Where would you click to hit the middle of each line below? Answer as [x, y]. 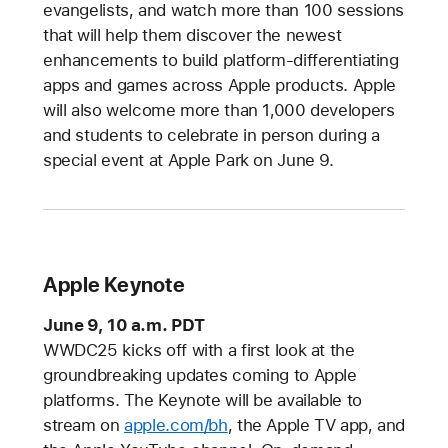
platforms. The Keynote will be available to [202, 400]
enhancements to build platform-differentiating [220, 60]
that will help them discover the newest [192, 35]
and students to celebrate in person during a [211, 135]
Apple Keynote [113, 284]
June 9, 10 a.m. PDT [123, 325]
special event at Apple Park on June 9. [188, 160]
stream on [83, 425]
